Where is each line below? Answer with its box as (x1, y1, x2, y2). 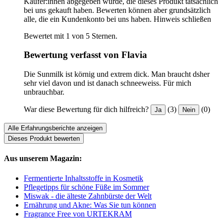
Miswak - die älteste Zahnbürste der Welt (24, 191, 152, 200)
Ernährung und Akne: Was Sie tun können (24, 200, 156, 209)
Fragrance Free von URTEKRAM (24, 209, 132, 218)
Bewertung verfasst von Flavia (24, 50, 147, 60)
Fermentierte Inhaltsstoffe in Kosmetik (24, 173, 143, 182)
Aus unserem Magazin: (4, 154, 82, 163)
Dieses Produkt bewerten (8, 135, 80, 143)
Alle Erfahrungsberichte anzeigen (8, 124, 103, 132)
